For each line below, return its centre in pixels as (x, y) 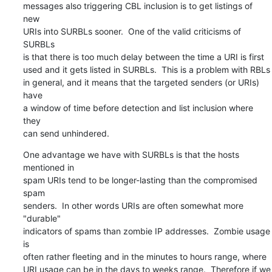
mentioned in (48, 167)
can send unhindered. (66, 133)
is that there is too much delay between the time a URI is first (143, 56)
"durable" (42, 218)
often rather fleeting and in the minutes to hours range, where (144, 256)
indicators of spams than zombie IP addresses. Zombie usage (146, 231)
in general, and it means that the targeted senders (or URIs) (141, 82)
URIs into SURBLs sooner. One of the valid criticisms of (132, 31)
